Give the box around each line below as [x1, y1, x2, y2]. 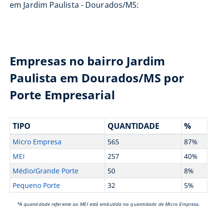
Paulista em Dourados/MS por [10, 70, 184, 86]
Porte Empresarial [10, 87, 115, 103]
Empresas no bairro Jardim [10, 53, 166, 69]
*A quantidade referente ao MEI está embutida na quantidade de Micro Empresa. [16, 201, 201, 207]
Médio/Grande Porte [12, 166, 78, 175]
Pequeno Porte [12, 181, 60, 190]
